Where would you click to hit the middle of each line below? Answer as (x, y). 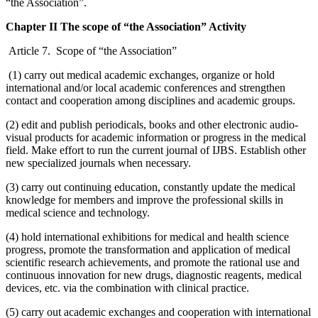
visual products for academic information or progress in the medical (156, 137)
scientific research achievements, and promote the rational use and (153, 262)
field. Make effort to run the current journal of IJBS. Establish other (156, 150)
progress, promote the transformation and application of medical (148, 249)
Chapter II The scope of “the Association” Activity (126, 26)
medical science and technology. (78, 212)
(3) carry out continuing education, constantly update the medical (150, 187)
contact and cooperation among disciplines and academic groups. (150, 100)
